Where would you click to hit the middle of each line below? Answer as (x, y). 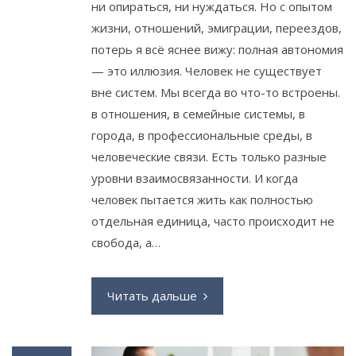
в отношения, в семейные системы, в (198, 113)
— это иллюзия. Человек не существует (207, 70)
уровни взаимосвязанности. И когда (195, 178)
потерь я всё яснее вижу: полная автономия (217, 49)
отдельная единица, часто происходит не (213, 221)
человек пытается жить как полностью (202, 199)
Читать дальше (152, 295)
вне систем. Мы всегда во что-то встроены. (216, 92)
